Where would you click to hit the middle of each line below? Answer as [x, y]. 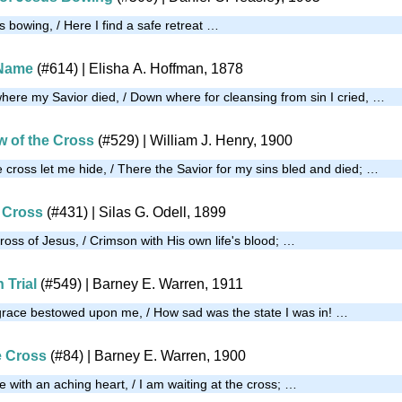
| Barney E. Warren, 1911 [162, 284]
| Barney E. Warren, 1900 [165, 355]
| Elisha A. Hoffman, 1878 [161, 68]
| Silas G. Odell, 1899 [157, 212]
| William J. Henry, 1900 [216, 140]
